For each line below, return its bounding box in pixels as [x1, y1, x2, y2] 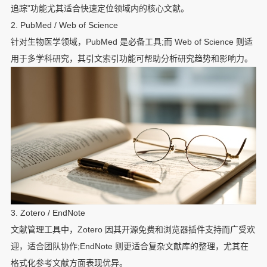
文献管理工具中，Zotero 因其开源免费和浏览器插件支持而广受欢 [10, 225, 255, 235]
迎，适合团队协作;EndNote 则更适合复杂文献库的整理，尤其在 [10, 241, 249, 252]
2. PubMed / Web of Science [10, 20, 118, 30]
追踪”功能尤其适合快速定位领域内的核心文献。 [10, 3, 189, 13]
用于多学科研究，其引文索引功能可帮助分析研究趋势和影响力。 [10, 53, 253, 63]
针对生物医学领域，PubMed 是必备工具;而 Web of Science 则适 [10, 36, 253, 46]
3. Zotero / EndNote [10, 208, 85, 218]
